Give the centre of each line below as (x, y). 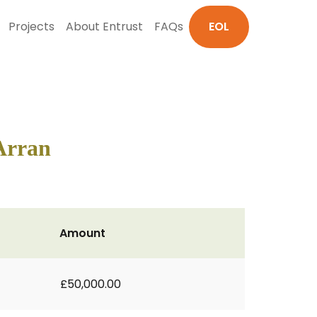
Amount (82, 233)
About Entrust (104, 27)
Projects (31, 27)
